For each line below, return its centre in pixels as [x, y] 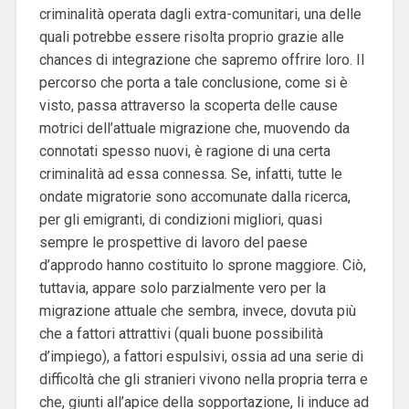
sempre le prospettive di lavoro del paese [173, 242]
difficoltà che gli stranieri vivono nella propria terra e [203, 379]
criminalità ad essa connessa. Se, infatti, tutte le [190, 173]
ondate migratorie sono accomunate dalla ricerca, [194, 196]
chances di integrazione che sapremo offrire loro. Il [201, 59]
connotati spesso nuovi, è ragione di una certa [184, 151]
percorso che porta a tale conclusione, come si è [193, 82]
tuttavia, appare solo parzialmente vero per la [182, 288]
